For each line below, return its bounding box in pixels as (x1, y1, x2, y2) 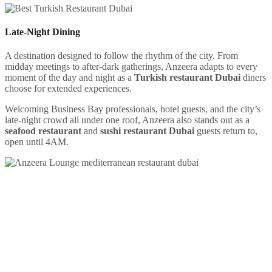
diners (240, 72, 266, 83)
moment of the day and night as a (5, 72, 134, 83)
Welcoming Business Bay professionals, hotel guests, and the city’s (5, 104, 260, 115)
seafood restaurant (5, 126, 81, 137)
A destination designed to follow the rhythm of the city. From (5, 50, 238, 61)
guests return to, (194, 126, 257, 137)
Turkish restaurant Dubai (134, 72, 240, 83)
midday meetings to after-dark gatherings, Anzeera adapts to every (5, 61, 257, 72)
